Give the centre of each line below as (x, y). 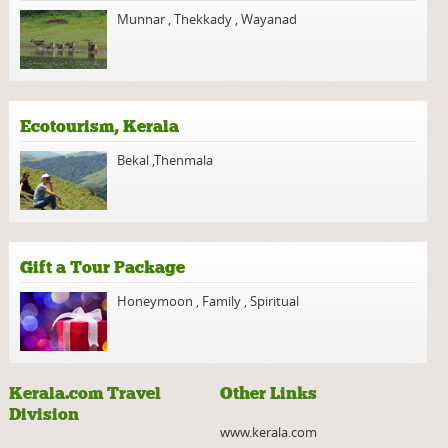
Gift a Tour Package (103, 268)
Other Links (268, 394)
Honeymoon (157, 301)
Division (43, 415)
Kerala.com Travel (84, 394)
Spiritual (273, 301)
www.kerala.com (268, 432)
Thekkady (203, 19)
